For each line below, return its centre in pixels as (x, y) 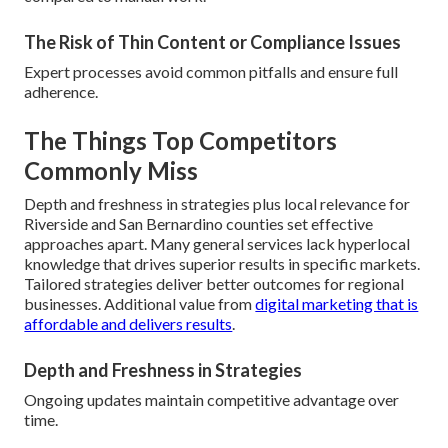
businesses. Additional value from (140, 304)
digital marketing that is (337, 304)
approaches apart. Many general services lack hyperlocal (217, 244)
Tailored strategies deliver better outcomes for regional (214, 284)
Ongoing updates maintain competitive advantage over (212, 400)
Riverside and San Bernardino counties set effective (199, 224)
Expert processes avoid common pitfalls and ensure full (211, 72)
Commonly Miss (111, 171)
